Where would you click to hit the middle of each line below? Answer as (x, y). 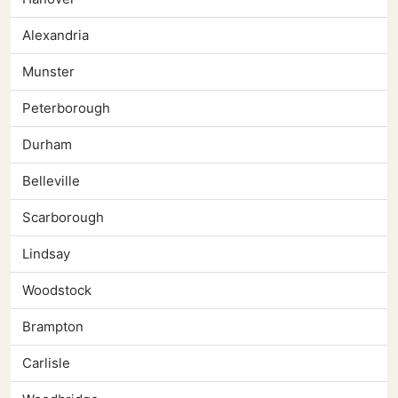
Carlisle (46, 363)
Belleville (51, 181)
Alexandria (56, 36)
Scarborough (63, 218)
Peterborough (66, 108)
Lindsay (46, 254)
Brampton (53, 327)
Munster (48, 72)
